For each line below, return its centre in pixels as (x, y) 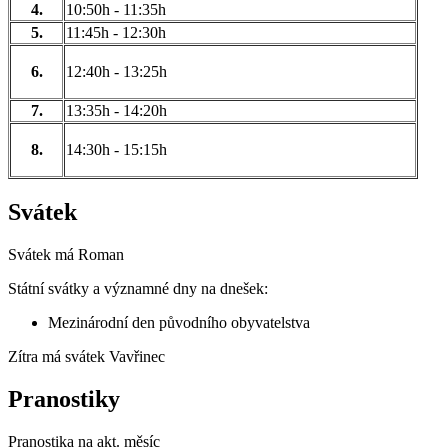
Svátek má (43, 254)
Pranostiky (64, 398)
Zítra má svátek (58, 356)
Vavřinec (137, 356)
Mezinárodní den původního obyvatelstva (179, 322)
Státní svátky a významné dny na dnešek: (138, 288)
